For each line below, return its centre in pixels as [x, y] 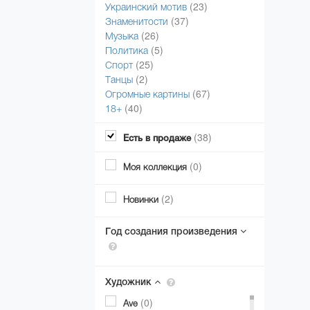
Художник [130, 281]
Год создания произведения [173, 231]
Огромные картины [147, 94]
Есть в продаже [157, 138]
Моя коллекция [155, 167]
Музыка [122, 36]
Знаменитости [137, 21]
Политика [127, 50]
